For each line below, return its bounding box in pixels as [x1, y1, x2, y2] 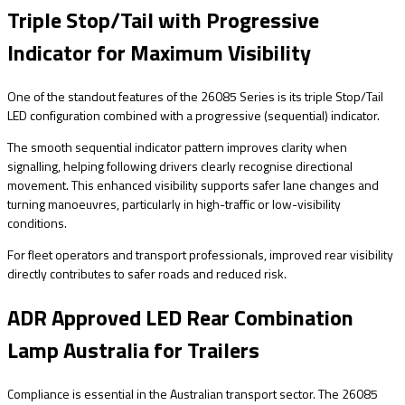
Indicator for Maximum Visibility [7, 36, 311, 70]
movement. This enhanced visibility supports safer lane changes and [7, 175, 379, 195]
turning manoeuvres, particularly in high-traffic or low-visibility [7, 194, 341, 214]
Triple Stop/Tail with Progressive [7, 4, 319, 37]
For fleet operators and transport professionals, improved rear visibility [7, 245, 393, 265]
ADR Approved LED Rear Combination [7, 301, 353, 334]
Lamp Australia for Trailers [7, 334, 259, 367]
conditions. [7, 213, 67, 233]
